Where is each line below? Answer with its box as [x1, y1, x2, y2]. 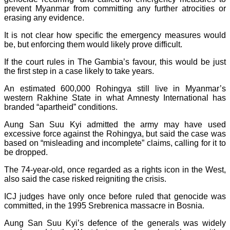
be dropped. [4, 147, 48, 157]
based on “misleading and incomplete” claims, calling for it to [4, 138, 226, 147]
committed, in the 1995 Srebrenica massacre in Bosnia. [4, 201, 204, 210]
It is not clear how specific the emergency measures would [4, 30, 226, 40]
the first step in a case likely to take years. [4, 66, 154, 75]
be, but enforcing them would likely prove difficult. [4, 40, 182, 49]
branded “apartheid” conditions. [4, 102, 118, 111]
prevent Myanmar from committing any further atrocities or [4, 4, 226, 13]
